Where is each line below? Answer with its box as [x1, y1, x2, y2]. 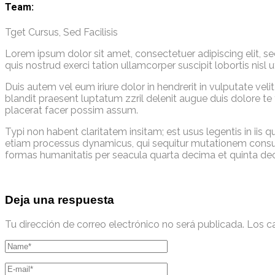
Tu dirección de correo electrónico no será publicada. [5, 219, 244, 231]
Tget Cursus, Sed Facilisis [5, 26, 118, 38]
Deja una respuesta [5, 193, 114, 207]
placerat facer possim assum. [5, 104, 138, 116]
